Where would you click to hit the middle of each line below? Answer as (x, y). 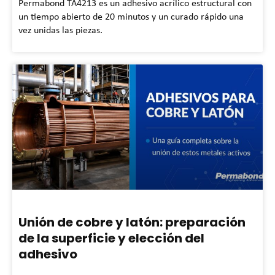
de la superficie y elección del (111, 238)
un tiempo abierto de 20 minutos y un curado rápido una (131, 16)
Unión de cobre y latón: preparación (132, 222)
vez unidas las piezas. (60, 29)
